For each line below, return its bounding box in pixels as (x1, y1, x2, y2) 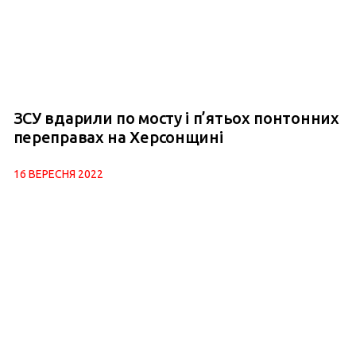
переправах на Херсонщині (13, 128, 223, 147)
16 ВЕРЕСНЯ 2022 (13, 168, 103, 181)
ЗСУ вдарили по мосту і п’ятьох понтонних (13, 109, 339, 128)
